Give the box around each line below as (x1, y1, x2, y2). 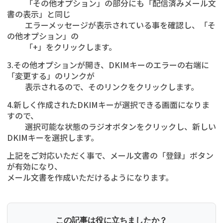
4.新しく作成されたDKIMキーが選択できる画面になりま (7, 99, 210, 111)
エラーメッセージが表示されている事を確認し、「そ (7, 19, 216, 31)
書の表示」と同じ (7, 8, 71, 20)
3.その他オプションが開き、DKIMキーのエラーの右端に (7, 59, 209, 71)
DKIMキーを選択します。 (7, 131, 99, 143)
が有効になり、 (7, 160, 62, 172)
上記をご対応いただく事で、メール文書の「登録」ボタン (7, 149, 214, 161)
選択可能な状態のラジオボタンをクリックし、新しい (7, 120, 216, 132)
